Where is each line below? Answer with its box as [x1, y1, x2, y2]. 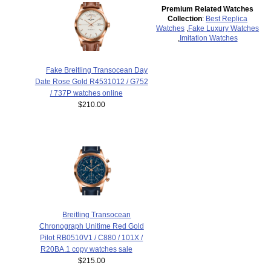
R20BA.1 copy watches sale [40, 245, 132, 253]
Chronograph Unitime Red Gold [39, 222, 144, 230]
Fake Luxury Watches [188, 24, 260, 33]
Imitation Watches [179, 34, 238, 42]
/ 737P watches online [50, 88, 123, 97]
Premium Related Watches [162, 5, 254, 13]
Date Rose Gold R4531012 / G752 [34, 77, 148, 85]
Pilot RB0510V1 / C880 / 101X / [40, 233, 143, 242]
